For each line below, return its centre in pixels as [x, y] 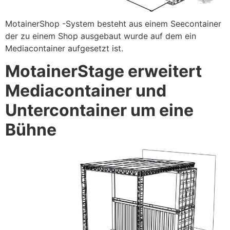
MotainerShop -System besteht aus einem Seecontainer [113, 23]
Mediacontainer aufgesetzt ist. [64, 48]
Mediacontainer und [86, 91]
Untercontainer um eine [99, 110]
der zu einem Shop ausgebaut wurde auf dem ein [101, 36]
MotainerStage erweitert [103, 71]
